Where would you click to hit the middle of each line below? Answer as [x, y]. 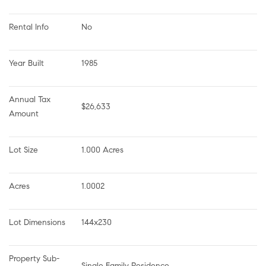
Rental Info [29, 27]
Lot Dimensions [37, 222]
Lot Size [23, 150]
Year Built [26, 63]
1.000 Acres [102, 150]
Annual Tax [31, 99]
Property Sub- [34, 258]
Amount [24, 113]
